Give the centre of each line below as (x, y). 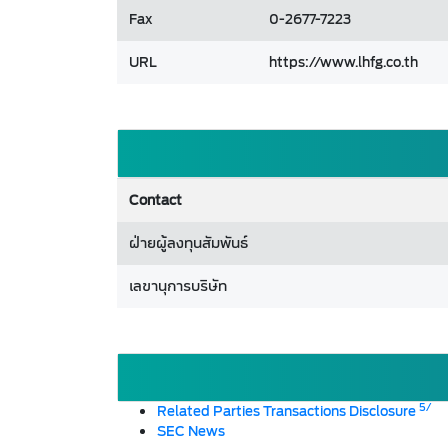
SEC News (191, 431)
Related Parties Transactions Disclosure (288, 411)
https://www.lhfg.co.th (343, 62)
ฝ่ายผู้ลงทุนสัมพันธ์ (188, 243)
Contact (155, 200)
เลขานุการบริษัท (178, 286)
